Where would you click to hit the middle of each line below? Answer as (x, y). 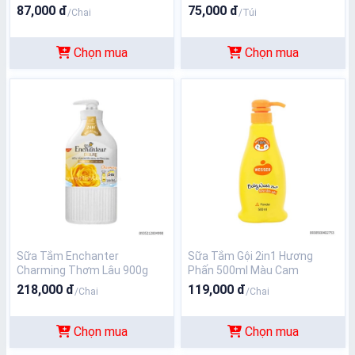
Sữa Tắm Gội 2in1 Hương (250, 256)
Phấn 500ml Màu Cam (243, 270)
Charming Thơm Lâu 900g (82, 270)
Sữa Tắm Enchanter (68, 256)
